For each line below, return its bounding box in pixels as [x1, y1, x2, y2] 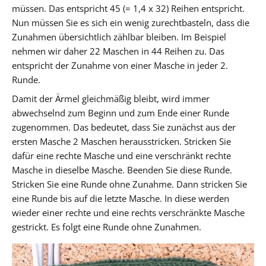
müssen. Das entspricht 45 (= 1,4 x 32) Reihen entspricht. [12, 2, 245, 14]
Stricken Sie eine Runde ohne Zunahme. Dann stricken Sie [12, 178, 247, 190]
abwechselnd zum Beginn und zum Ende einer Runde [12, 106, 229, 119]
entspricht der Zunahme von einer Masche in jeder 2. [12, 59, 228, 71]
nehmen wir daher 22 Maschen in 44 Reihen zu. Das [12, 45, 224, 57]
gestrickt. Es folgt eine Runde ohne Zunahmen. [12, 220, 201, 233]
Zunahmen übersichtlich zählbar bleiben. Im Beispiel [12, 30, 226, 43]
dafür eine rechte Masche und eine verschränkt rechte [12, 149, 231, 161]
